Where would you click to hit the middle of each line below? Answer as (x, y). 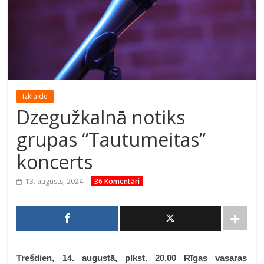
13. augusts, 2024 (55, 181)
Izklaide (35, 96)
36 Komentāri (117, 181)
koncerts (55, 162)
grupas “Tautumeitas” (111, 139)
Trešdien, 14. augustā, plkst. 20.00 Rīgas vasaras (132, 258)
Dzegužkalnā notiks (101, 117)
